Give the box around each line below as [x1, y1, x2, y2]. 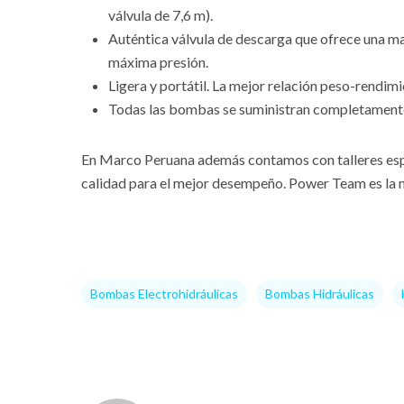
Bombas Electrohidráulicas [90, 286, 238, 301]
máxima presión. [108, 53, 208, 70]
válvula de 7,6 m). [108, 6, 213, 23]
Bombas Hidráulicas [265, 286, 374, 301]
